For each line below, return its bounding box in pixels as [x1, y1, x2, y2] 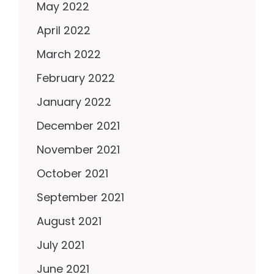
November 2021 [37, 142, 120, 158]
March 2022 [37, 46, 101, 62]
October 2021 [37, 166, 108, 182]
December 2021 [37, 118, 120, 134]
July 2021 [37, 237, 84, 253]
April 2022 [37, 23, 91, 39]
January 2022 [37, 94, 111, 110]
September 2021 [37, 190, 124, 206]
